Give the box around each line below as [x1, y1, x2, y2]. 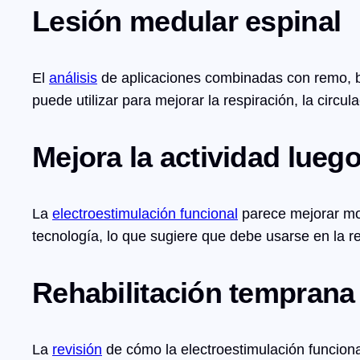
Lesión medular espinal [32, 5, 342, 39]
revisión [52, 342, 102, 358]
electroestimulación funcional [52, 206, 238, 223]
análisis [49, 70, 97, 87]
